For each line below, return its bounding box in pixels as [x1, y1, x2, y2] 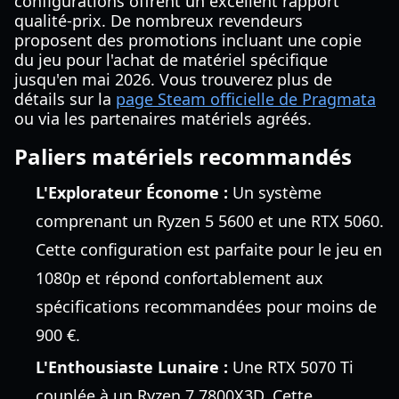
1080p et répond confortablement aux [36, 267, 323, 289]
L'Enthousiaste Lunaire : [36, 356, 228, 378]
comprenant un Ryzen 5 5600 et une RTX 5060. [36, 210, 384, 232]
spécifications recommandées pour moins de [36, 296, 377, 317]
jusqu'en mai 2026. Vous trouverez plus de [14, 69, 332, 90]
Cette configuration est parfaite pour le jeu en [36, 239, 382, 260]
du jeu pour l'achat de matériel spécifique [14, 49, 328, 70]
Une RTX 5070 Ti [228, 356, 354, 378]
